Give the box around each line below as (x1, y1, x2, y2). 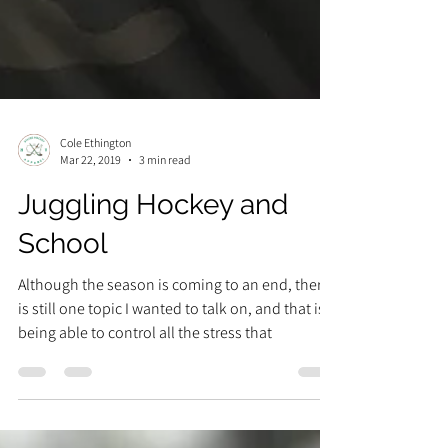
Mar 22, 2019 (60, 284, 121, 299)
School (18, 359, 108, 392)
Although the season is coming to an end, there (18, 406, 330, 427)
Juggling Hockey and (18, 320, 288, 353)
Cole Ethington (60, 267, 131, 282)
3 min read (139, 284, 191, 299)
